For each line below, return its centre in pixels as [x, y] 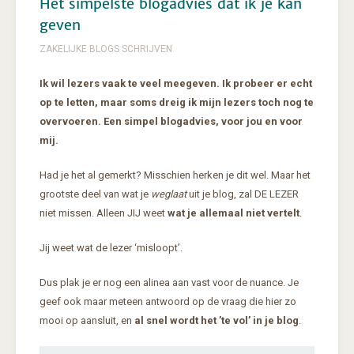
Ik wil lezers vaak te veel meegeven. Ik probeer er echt [176, 84]
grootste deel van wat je [95, 194]
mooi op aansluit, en [86, 321]
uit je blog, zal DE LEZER [243, 194]
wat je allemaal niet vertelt [232, 213]
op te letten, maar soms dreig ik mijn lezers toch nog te [177, 103]
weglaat [169, 194]
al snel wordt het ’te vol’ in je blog [215, 321]
